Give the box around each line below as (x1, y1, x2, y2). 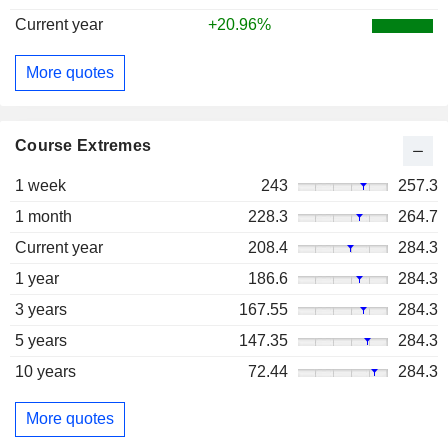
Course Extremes (15, 136, 152, 154)
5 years (15, 331, 67, 349)
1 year (15, 269, 59, 287)
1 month (15, 207, 72, 225)
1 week (15, 176, 66, 194)
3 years (15, 300, 67, 318)
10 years (15, 362, 76, 380)
